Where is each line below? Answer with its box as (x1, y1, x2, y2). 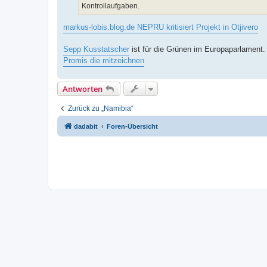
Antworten (63, 83, 103, 95)
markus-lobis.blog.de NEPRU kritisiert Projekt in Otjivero (63, 23, 258, 32)
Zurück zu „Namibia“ (68, 104, 133, 113)
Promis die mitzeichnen (63, 56, 144, 66)
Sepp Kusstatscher (63, 45, 129, 54)
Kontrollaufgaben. (82, 1, 139, 10)
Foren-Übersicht (107, 123, 158, 131)
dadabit (74, 123, 98, 131)
